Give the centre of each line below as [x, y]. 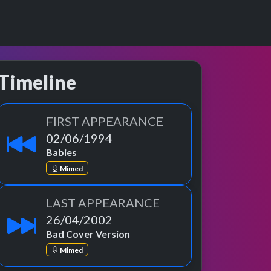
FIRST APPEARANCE [105, 121]
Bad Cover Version [88, 234]
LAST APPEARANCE [103, 203]
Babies [61, 152]
